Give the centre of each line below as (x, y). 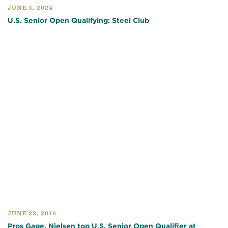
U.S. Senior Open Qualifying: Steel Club (78, 21)
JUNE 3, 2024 (31, 8)
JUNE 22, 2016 (32, 213)
